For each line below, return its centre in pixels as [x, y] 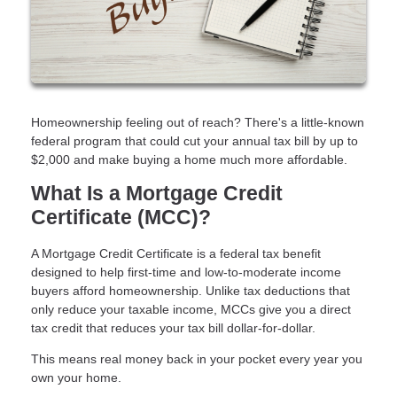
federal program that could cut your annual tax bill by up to [195, 140]
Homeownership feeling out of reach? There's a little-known [198, 122]
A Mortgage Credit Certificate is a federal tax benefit [176, 253]
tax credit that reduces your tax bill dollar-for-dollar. [173, 327]
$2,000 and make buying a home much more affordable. [189, 159]
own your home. [76, 377]
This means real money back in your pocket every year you [197, 358]
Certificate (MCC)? [121, 217]
